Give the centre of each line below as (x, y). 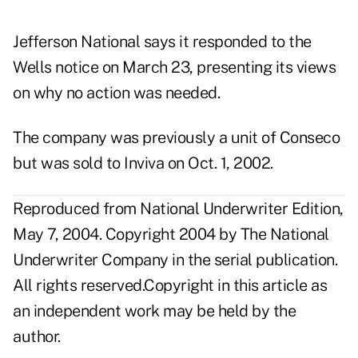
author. (37, 337)
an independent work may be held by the (154, 311)
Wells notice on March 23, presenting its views (174, 68)
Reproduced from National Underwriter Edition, (178, 209)
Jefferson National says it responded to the (162, 42)
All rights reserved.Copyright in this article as (170, 286)
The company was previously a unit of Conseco (176, 138)
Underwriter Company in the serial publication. (175, 260)
